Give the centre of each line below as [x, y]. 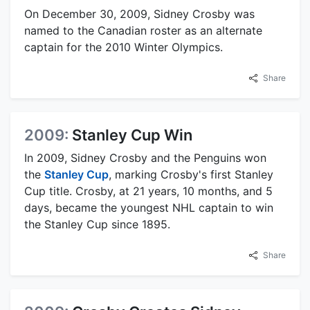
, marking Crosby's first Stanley [191, 174]
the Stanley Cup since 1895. [97, 224]
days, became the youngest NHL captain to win [149, 207]
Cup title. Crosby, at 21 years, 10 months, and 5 [148, 191]
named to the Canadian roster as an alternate [143, 30]
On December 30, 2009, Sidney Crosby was [139, 13]
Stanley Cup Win [132, 135]
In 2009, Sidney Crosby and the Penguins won [145, 157]
